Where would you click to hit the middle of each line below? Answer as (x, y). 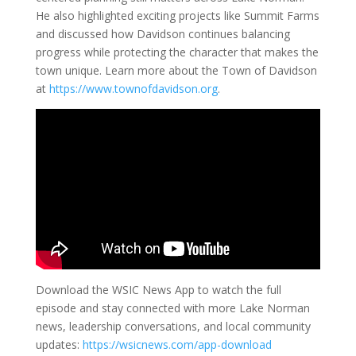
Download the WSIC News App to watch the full (158, 289)
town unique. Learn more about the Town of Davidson (176, 71)
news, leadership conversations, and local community (173, 326)
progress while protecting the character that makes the (177, 52)
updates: (59, 344)
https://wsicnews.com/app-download (177, 344)
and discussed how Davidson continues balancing (163, 34)
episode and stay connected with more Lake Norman (172, 308)
